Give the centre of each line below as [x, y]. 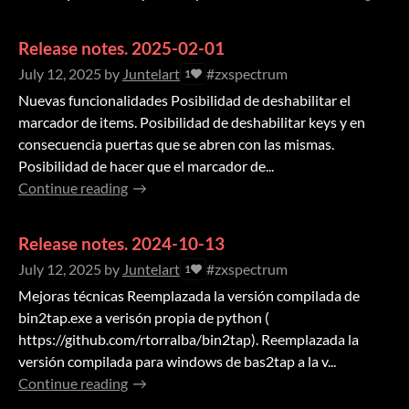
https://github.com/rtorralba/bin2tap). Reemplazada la [189, 340]
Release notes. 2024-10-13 [121, 244]
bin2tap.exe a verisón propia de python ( [144, 318]
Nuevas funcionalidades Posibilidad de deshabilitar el [184, 100]
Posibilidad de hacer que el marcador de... [146, 166]
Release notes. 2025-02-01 [121, 48]
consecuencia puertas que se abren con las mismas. [176, 144]
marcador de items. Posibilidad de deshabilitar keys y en [192, 122]
